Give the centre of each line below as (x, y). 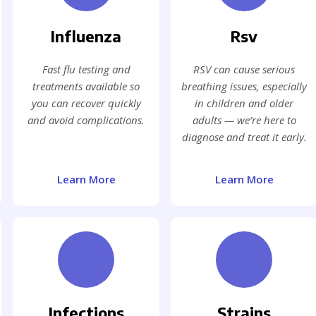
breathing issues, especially (244, 86)
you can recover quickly (86, 103)
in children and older (244, 103)
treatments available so (86, 86)
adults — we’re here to (244, 120)
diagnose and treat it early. (244, 137)
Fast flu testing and (86, 69)
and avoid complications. (86, 120)
